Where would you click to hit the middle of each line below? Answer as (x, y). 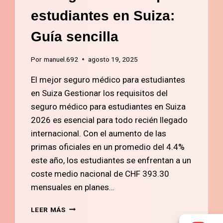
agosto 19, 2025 (113, 59)
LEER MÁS (48, 209)
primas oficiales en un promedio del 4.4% (108, 147)
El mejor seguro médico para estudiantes (108, 79)
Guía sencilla (75, 36)
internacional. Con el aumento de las (99, 133)
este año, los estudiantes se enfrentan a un (111, 160)
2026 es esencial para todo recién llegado (110, 120)
